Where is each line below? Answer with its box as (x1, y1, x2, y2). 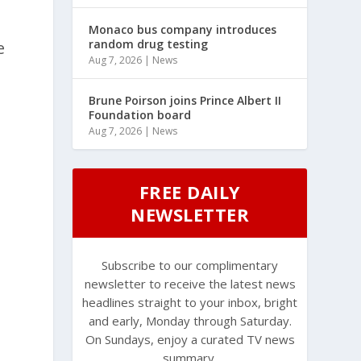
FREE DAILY (139, 179, 241, 204)
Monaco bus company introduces (89, 21, 277, 37)
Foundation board (89, 106, 192, 122)
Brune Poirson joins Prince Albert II (89, 92, 282, 108)
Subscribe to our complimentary (102, 256, 279, 273)
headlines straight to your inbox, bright (82, 293, 298, 310)
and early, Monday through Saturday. (88, 312, 292, 329)
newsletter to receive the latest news (84, 275, 296, 292)
